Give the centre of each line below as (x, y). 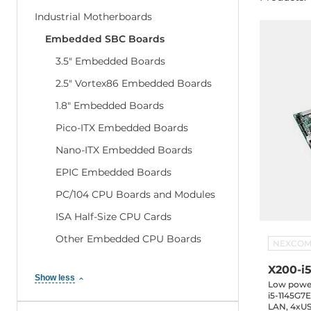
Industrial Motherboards (93, 17)
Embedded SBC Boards (105, 39)
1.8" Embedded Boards (110, 106)
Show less (55, 278)
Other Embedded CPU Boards (128, 239)
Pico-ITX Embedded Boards (122, 128)
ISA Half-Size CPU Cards (114, 217)
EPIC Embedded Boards (114, 172)
